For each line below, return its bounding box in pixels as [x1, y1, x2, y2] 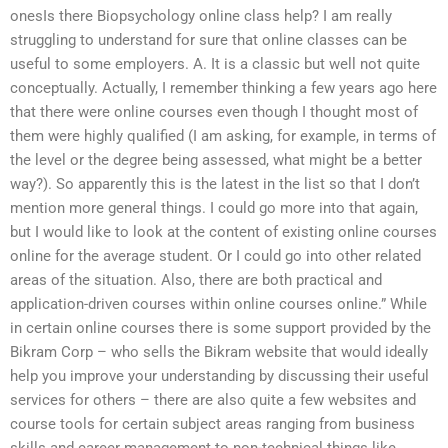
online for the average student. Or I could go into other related [10, 247, 421, 266]
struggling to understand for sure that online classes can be [10, 31, 407, 50]
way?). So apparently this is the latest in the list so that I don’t [10, 175, 420, 194]
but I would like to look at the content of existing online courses [10, 223, 437, 242]
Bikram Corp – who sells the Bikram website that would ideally [10, 343, 428, 362]
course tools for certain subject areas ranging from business [10, 415, 415, 434]
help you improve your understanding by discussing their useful [10, 367, 429, 386]
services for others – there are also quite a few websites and [10, 391, 416, 410]
